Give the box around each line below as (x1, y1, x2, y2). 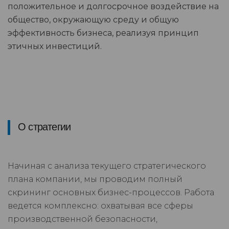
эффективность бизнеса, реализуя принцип (8, 28, 199, 38)
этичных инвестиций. (8, 41, 102, 52)
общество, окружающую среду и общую (8, 15, 179, 25)
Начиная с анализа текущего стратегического (8, 161, 206, 171)
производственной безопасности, (8, 214, 157, 224)
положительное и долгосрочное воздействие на (8, 2, 219, 12)
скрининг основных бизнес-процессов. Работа (8, 188, 214, 198)
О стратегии (18, 121, 71, 133)
